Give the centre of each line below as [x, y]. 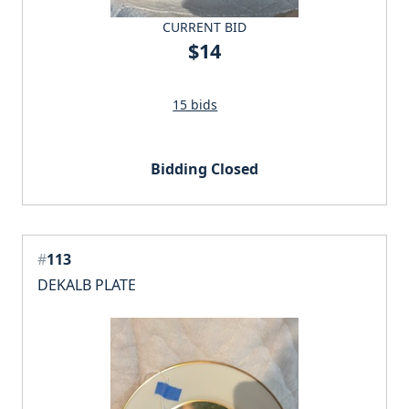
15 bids [195, 105]
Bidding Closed [204, 169]
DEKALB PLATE [87, 285]
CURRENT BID [204, 27]
